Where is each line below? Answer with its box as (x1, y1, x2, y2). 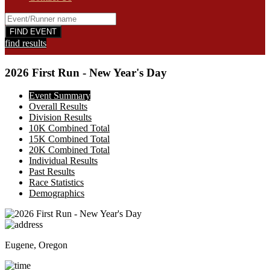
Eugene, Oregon (5, 240, 67, 251)
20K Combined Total (29, 145, 110, 155)
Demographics (29, 188, 84, 199)
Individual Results (29, 155, 98, 166)
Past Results (29, 166, 75, 177)
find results (5, 38, 46, 48)
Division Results (29, 112, 92, 123)
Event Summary (29, 90, 90, 101)
